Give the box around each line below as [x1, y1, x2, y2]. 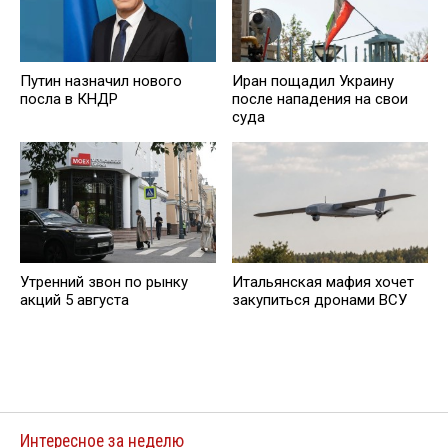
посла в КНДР [20, 90, 118, 109]
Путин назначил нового [20, 72, 182, 91]
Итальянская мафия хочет [232, 273, 414, 292]
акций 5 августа [20, 291, 129, 310]
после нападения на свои [232, 90, 408, 109]
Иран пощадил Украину [232, 72, 394, 91]
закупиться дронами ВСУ [232, 291, 407, 310]
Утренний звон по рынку [20, 273, 188, 292]
